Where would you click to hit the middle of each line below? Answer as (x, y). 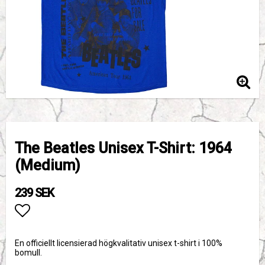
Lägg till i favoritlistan (88, 231)
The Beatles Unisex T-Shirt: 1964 (123, 148)
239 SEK (34, 193)
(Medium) (47, 165)
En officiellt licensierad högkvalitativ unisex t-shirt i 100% (119, 243)
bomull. (28, 253)
